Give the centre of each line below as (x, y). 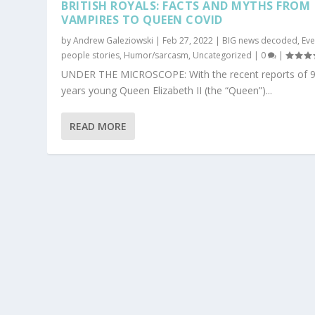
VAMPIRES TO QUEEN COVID (142, 20)
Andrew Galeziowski (114, 41)
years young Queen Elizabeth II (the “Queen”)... (167, 91)
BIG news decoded (260, 41)
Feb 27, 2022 (188, 41)
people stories (91, 56)
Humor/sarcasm (156, 56)
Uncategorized (223, 56)
